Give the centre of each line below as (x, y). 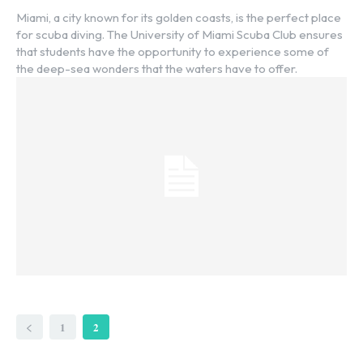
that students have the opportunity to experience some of (173, 51)
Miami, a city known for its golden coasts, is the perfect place (179, 17)
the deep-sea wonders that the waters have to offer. (157, 68)
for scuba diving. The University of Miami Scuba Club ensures (179, 34)
